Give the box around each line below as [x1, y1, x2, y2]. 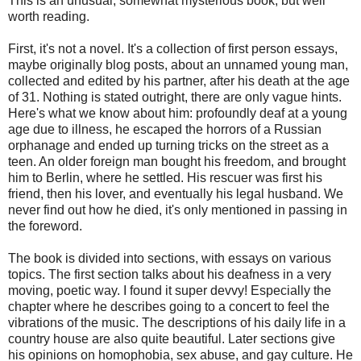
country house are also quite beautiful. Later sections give [8, 331, 335, 346]
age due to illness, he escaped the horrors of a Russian [8, 122, 322, 136]
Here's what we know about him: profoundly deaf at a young [8, 106, 347, 120]
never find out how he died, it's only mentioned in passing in [8, 202, 347, 217]
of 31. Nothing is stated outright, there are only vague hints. [8, 89, 342, 104]
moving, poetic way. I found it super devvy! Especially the [8, 283, 331, 297]
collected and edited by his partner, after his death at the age [8, 73, 350, 88]
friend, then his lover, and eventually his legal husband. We [8, 186, 343, 201]
